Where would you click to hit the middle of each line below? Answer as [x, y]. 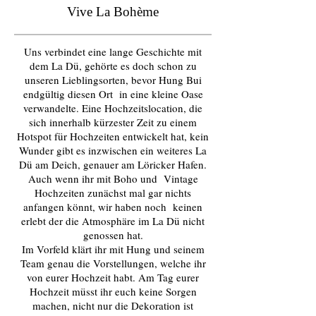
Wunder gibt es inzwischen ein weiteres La [113, 150]
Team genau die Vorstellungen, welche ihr [113, 263]
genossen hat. [113, 235]
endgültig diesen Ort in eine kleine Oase [113, 94]
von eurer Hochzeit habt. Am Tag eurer [113, 277]
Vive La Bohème [113, 12]
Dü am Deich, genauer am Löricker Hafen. [113, 164]
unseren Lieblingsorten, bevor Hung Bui [113, 80]
